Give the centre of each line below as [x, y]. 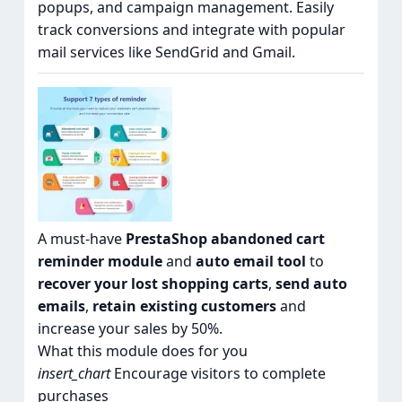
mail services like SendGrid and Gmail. [166, 52]
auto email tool [250, 262]
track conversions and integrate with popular [191, 30]
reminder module [100, 262]
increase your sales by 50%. [130, 329]
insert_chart [74, 374]
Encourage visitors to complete [218, 374]
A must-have [81, 239]
